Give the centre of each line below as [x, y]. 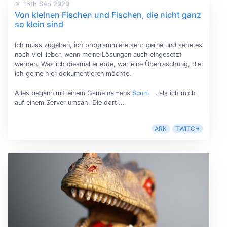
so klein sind [39, 25]
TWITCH [188, 129]
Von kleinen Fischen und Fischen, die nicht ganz [108, 15]
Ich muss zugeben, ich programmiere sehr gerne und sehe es [108, 45]
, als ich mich [175, 93]
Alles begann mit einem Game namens [73, 93]
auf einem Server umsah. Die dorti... [69, 103]
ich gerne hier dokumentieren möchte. [73, 73]
